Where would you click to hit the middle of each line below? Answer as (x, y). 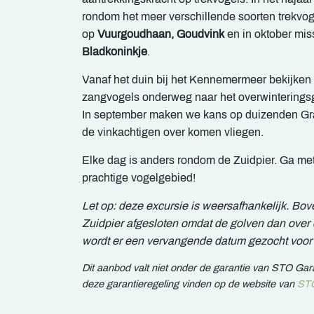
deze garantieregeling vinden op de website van (190, 284)
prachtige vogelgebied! (139, 178)
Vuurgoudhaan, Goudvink (161, 34)
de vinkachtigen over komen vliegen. (173, 132)
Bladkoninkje (115, 52)
